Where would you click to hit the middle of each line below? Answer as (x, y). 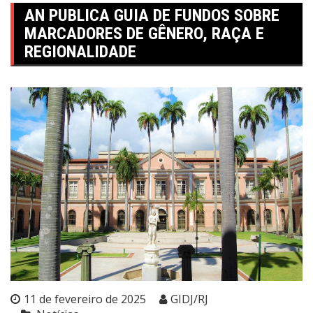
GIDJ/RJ (189, 299)
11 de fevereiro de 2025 (85, 299)
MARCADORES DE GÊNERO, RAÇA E (144, 34)
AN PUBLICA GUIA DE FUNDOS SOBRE (152, 15)
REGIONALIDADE (80, 52)
